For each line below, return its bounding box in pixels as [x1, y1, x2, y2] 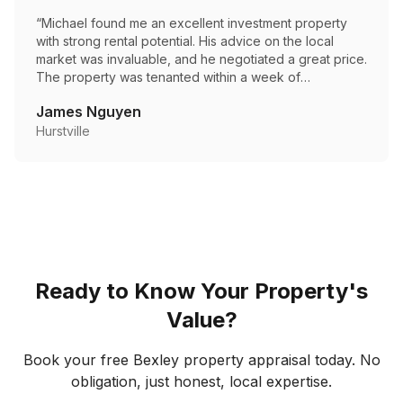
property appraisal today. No [178, 351, 381, 369]
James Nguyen [36, 103, 141, 121]
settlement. [36, 87, 100, 103]
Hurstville [36, 123, 90, 139]
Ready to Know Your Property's [35, 278, 368, 304]
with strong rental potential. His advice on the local [36, 33, 334, 49]
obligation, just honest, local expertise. [71, 372, 332, 390]
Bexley [132, 351, 179, 369]
